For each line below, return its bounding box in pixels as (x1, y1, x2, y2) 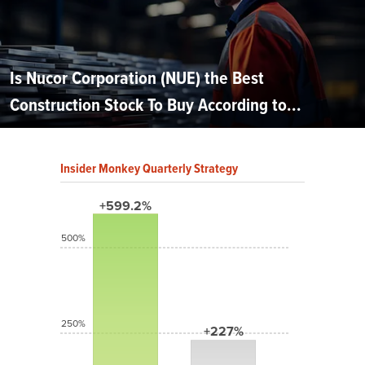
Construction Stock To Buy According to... (10, 91, 301, 119)
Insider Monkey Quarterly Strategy (60, 159, 238, 178)
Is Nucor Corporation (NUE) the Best (10, 64, 264, 92)
